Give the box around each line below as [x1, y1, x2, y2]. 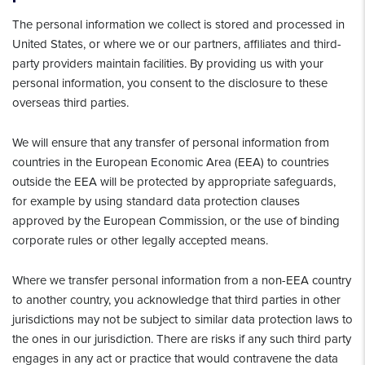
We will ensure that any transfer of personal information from [12, 135, 329, 150]
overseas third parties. [12, 95, 129, 110]
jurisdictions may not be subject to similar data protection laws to [12, 312, 353, 327]
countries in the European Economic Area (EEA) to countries [12, 155, 329, 169]
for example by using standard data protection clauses [12, 194, 300, 209]
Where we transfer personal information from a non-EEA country [12, 273, 351, 288]
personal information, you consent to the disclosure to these [12, 76, 328, 90]
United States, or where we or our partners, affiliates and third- [12, 37, 341, 51]
